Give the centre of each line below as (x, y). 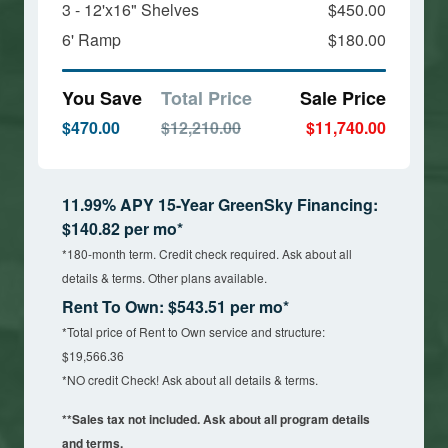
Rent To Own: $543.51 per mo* (175, 307)
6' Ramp (91, 40)
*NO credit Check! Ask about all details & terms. (190, 380)
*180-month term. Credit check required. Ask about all (207, 254)
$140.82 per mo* (122, 229)
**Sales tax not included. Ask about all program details (216, 419)
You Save (102, 98)
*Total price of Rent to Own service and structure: (193, 332)
